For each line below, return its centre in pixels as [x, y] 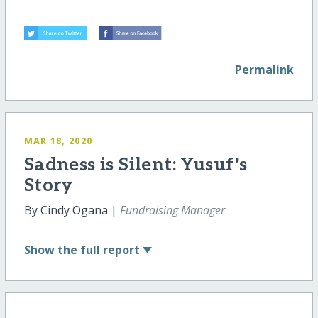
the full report [98, 250]
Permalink [265, 69]
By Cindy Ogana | [72, 210]
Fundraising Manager [172, 210]
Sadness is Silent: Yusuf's [136, 165]
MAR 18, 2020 [58, 140]
